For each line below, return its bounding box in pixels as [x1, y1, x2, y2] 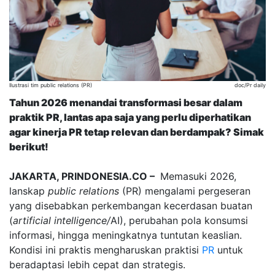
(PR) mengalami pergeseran [119, 184, 250, 197]
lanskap [9, 184, 48, 197]
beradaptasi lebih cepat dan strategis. [9, 258, 185, 271]
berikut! [9, 140, 48, 153]
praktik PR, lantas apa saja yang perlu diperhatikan [9, 110, 251, 123]
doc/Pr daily [234, 81, 266, 88]
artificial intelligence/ [13, 214, 110, 227]
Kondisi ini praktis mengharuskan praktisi [9, 243, 202, 256]
